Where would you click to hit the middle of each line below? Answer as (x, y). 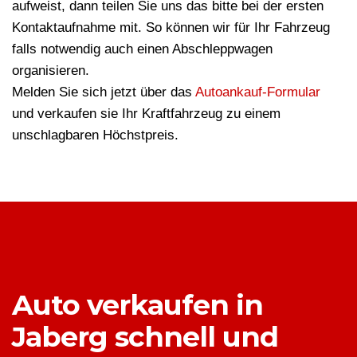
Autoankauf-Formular (258, 92)
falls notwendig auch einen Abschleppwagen (142, 49)
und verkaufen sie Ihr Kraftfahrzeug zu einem (146, 114)
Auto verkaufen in (137, 305)
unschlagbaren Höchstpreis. (95, 135)
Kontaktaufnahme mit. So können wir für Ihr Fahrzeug (171, 28)
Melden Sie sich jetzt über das (104, 92)
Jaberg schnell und (145, 337)
